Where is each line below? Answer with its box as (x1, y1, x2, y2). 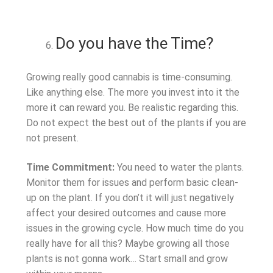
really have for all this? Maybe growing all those (26, 237, 230, 249)
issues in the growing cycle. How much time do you (26, 222, 244, 234)
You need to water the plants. (114, 161, 244, 173)
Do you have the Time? (55, 34, 213, 52)
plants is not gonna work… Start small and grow (26, 252, 228, 264)
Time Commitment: (26, 161, 115, 173)
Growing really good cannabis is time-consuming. (26, 71, 232, 83)
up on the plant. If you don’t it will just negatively (26, 191, 234, 204)
